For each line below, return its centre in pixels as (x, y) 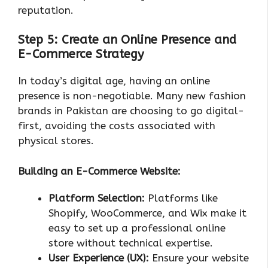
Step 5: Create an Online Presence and (127, 40)
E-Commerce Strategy (81, 54)
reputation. (46, 10)
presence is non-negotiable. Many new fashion (132, 96)
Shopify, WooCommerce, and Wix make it (147, 213)
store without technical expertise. (131, 243)
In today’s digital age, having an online (114, 81)
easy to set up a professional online (137, 228)
